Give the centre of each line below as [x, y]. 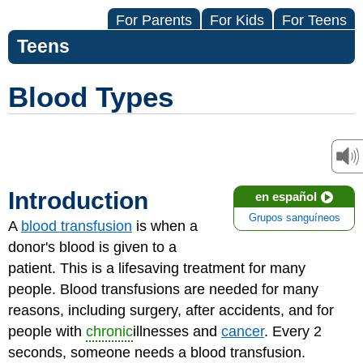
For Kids [237, 20]
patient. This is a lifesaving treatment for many [157, 268]
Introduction [78, 201]
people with [47, 331]
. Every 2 [293, 331]
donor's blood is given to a [92, 247]
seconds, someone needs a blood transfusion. [157, 352]
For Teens [314, 20]
